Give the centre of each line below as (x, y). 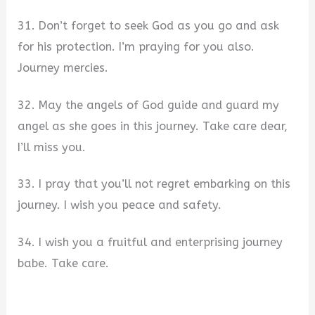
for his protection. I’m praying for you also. (136, 46)
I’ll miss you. (52, 147)
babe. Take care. (64, 263)
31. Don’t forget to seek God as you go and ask (149, 25)
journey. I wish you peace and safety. (120, 205)
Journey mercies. (63, 67)
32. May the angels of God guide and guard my (149, 105)
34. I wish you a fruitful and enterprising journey (150, 242)
